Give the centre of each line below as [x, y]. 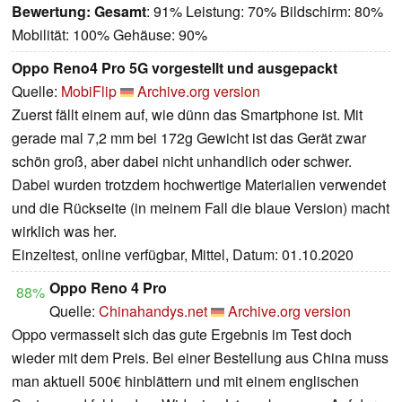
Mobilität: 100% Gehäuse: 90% [109, 35]
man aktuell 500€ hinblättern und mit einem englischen [185, 381]
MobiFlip [89, 92]
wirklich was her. [64, 232]
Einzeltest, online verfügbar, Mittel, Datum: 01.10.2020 [183, 255]
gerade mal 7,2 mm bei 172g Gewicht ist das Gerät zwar [189, 138]
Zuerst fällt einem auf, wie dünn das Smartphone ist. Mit [187, 115]
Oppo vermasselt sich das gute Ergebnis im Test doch [182, 335]
